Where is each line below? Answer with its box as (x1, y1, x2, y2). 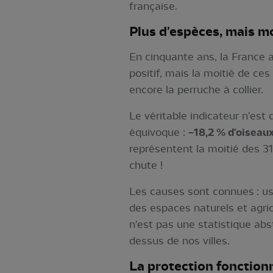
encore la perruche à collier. (129, 83, 263, 96)
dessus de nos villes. (129, 235, 230, 247)
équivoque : (129, 126, 188, 138)
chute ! (129, 159, 163, 171)
